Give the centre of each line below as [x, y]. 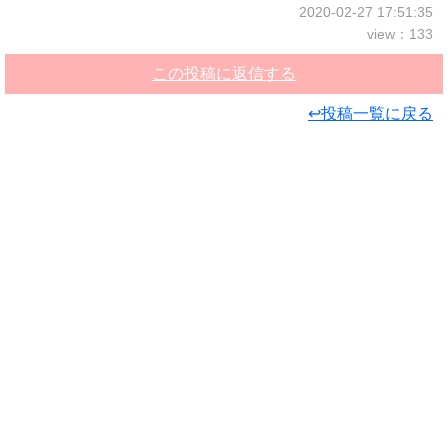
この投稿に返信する [224, 73]
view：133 [400, 34]
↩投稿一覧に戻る [370, 113]
